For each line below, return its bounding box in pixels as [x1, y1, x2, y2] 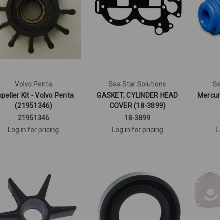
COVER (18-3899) [109, 101, 166, 110]
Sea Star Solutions [109, 80, 166, 88]
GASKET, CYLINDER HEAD [97, 91, 178, 99]
